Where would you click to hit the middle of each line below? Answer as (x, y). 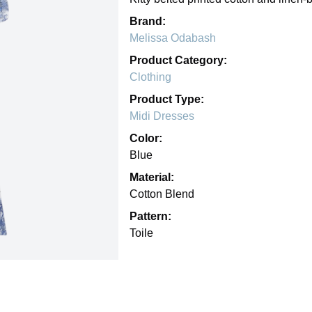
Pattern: (150, 216)
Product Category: (178, 60)
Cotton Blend (162, 194)
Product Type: (167, 99)
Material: (152, 177)
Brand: (148, 21)
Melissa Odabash (173, 38)
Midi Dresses (162, 116)
